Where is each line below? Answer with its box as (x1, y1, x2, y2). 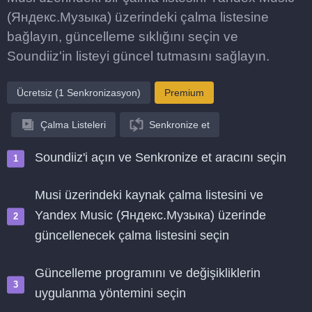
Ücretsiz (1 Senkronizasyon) (17, 87, 141, 98)
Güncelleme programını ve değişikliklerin (35, 266, 260, 280)
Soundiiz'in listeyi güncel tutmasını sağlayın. (7, 49, 270, 63)
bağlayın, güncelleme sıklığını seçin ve (7, 29, 238, 44)
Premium (164, 87, 204, 98)
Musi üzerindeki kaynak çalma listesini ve (35, 188, 263, 202)
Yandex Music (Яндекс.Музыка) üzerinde (35, 208, 266, 222)
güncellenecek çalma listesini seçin (35, 228, 229, 242)
